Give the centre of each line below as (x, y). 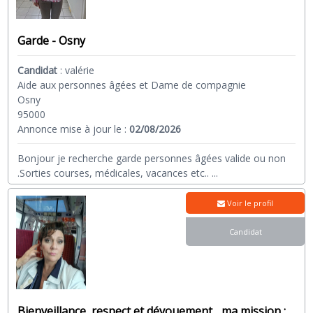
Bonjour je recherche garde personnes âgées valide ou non (152, 158)
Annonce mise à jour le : (74, 129)
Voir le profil (249, 203)
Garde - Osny (52, 40)
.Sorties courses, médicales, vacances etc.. (114, 173)
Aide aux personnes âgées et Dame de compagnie (132, 85)
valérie (80, 70)
